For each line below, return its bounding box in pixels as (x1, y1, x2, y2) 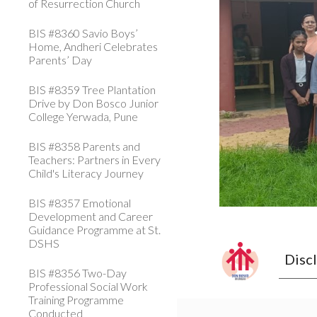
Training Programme (28, 293, 124, 306)
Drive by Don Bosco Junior (28, 96, 158, 110)
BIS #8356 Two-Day (28, 266, 127, 279)
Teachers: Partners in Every (28, 153, 161, 166)
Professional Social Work (28, 279, 148, 293)
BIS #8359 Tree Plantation (28, 83, 156, 96)
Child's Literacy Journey (28, 166, 144, 180)
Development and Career (28, 209, 153, 223)
